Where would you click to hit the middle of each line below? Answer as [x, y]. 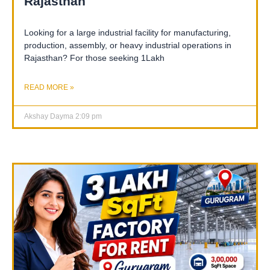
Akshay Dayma [50, 117]
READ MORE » [49, 88]
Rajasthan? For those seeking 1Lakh [94, 58]
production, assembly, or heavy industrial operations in [128, 46]
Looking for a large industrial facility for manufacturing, [127, 33]
